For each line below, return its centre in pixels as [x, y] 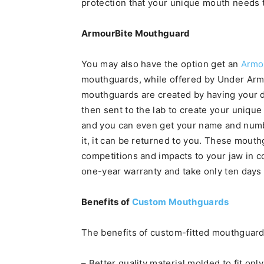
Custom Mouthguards [180, 202]
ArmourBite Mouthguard [136, 33]
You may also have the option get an [161, 64]
